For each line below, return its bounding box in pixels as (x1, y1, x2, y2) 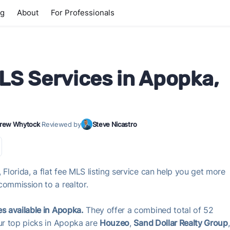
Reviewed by (42, 120, 81, 128)
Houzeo (100, 218, 130, 228)
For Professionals (51, 8, 114, 17)
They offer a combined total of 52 (83, 205, 214, 215)
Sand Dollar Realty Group (133, 218, 228, 228)
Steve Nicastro (92, 120, 137, 128)
